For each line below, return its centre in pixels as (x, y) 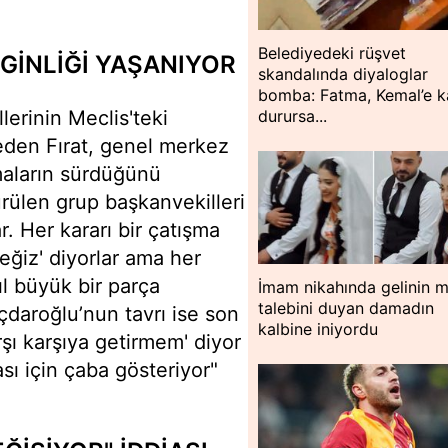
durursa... (293, 116)
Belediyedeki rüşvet (332, 53)
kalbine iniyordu (318, 328)
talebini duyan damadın (346, 307)
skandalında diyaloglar (343, 74)
